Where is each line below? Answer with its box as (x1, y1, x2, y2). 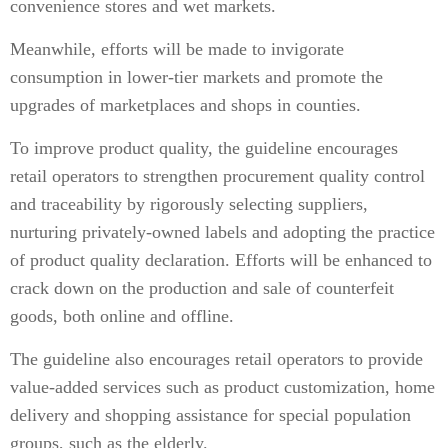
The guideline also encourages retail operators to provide (10, 349, 423, 369)
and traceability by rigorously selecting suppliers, (10, 194, 368, 214)
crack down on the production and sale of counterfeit (10, 278, 394, 298)
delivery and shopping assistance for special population (10, 405, 411, 425)
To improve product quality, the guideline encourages (10, 138, 398, 158)
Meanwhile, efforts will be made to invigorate (10, 39, 344, 59)
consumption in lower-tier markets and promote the (10, 67, 383, 87)
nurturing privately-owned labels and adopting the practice (10, 222, 435, 242)
